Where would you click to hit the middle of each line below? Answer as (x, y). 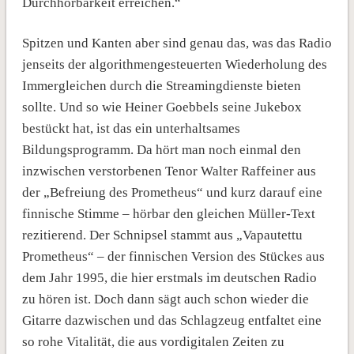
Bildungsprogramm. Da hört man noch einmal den (161, 149)
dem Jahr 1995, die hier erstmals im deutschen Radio (169, 277)
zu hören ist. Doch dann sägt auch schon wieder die (165, 299)
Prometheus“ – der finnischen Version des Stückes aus (173, 256)
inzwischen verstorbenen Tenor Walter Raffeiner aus (169, 171)
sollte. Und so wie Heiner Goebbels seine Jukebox (162, 107)
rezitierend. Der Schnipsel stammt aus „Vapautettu (162, 235)
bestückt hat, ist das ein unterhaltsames (131, 128)
